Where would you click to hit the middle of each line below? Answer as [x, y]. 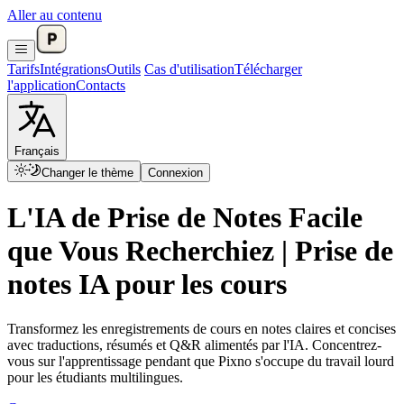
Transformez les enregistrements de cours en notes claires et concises [202, 328]
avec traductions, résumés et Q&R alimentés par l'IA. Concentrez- [194, 344]
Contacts [101, 85]
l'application [41, 85]
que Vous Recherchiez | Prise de [200, 251]
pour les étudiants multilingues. [95, 377]
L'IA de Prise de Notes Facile [185, 218]
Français [37, 151]
